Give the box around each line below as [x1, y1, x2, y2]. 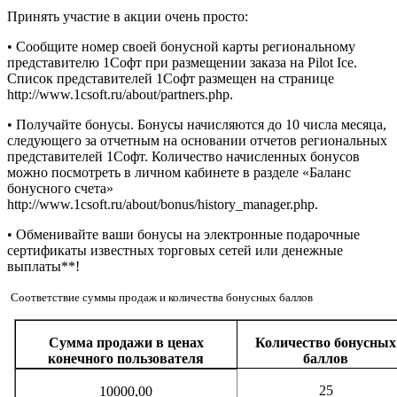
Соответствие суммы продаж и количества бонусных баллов [11, 290, 313, 304]
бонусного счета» [7, 180, 113, 196]
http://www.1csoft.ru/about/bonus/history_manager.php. [7, 196, 318, 212]
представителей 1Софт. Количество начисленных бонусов [7, 148, 360, 164]
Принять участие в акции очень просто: [7, 8, 248, 24]
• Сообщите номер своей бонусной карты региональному [7, 38, 355, 54]
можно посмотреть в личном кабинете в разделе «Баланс [7, 164, 351, 180]
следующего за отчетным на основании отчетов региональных [7, 132, 387, 148]
